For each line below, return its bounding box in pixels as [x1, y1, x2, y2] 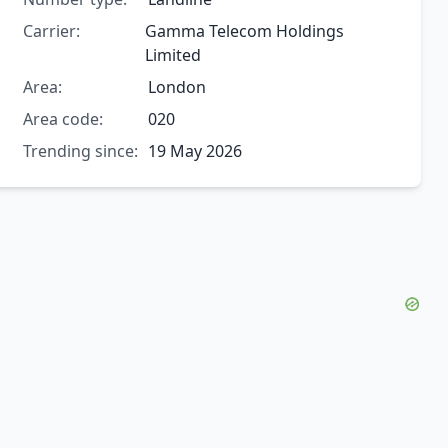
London [147, 76, 206, 99]
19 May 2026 [147, 140, 242, 163]
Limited [144, 44, 201, 67]
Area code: [22, 108, 103, 131]
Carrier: [22, 20, 80, 43]
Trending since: [22, 140, 138, 163]
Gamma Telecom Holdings [144, 20, 344, 43]
